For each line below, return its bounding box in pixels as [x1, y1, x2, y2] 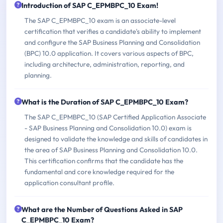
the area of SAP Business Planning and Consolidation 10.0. [24, 145, 198, 154]
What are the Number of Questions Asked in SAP [21, 205, 183, 214]
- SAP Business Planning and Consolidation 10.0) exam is [24, 123, 192, 132]
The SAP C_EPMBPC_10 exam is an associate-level [24, 15, 176, 25]
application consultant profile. [24, 178, 114, 187]
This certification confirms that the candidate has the [24, 156, 183, 165]
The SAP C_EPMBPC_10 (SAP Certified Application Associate [24, 112, 206, 121]
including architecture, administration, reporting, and [24, 59, 185, 69]
